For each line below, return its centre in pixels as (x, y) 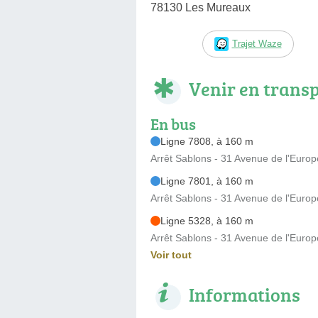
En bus (173, 124)
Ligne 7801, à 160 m (207, 181)
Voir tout (171, 254)
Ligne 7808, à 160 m (207, 141)
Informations (245, 294)
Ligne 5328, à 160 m (207, 220)
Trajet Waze (257, 43)
